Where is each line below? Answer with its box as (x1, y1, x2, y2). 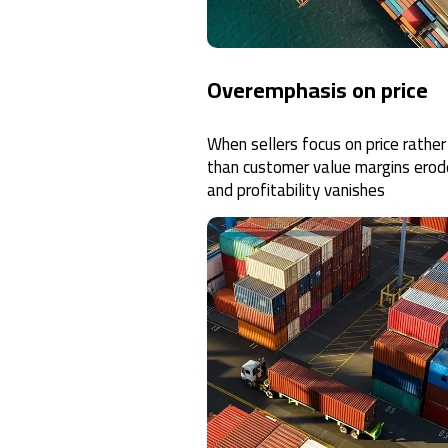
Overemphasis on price (207, 68, 428, 111)
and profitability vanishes (207, 173, 385, 206)
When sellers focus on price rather (207, 127, 446, 160)
